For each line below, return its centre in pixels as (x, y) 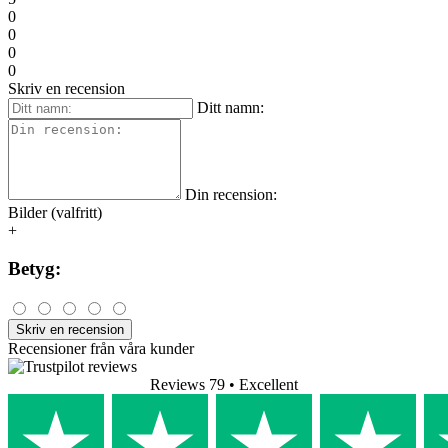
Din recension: (231, 194)
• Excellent (263, 385)
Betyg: (34, 269)
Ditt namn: (230, 107)
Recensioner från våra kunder (101, 349)
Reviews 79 (187, 385)
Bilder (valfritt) (55, 212)
